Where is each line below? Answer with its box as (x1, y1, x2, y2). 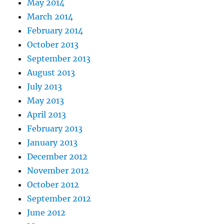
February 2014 (27, 25, 83, 35)
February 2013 (27, 123, 83, 133)
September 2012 (27, 193, 91, 203)
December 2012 (27, 151, 88, 161)
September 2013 (27, 53, 91, 63)
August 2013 (27, 67, 75, 77)
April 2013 (27, 109, 66, 119)
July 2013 (27, 81, 62, 91)
